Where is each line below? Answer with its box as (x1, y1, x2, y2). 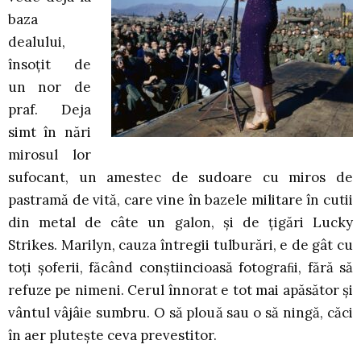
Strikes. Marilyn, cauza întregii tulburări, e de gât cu (8, 236, 353, 255)
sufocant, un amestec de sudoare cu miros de (8, 168, 353, 187)
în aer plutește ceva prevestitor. (8, 326, 217, 345)
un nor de (8, 78, 91, 97)
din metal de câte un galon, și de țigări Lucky (8, 214, 353, 232)
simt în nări (8, 123, 91, 142)
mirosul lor (8, 146, 91, 164)
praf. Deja (8, 101, 91, 119)
